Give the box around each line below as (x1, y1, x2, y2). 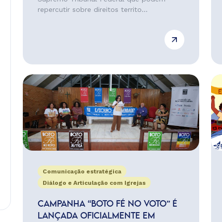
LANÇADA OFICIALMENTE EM (37, 212, 155, 220)
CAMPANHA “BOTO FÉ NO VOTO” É (37, 200, 177, 208)
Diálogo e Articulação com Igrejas (42, 179, 146, 186)
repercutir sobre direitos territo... (37, 5, 148, 13)
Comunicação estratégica (42, 168, 121, 175)
